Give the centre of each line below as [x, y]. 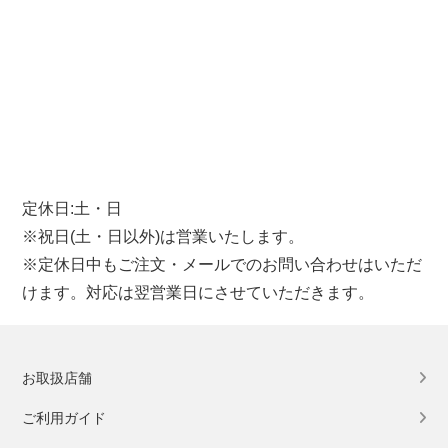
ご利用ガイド [64, 418]
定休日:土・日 [72, 208]
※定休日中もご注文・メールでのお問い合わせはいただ [222, 264]
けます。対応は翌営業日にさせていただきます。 [198, 292]
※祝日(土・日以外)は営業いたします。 [163, 236]
